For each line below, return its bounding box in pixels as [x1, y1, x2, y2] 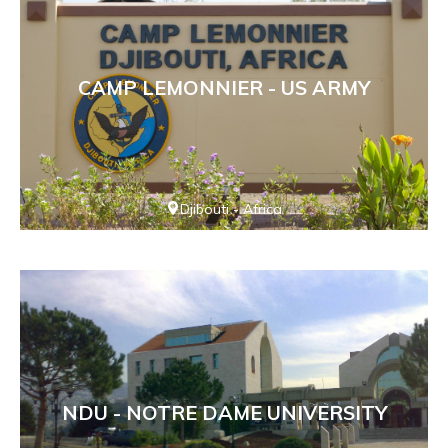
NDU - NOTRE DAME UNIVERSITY [61, 400, 387, 426]
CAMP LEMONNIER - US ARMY [78, 74, 370, 100]
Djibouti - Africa [180, 200, 282, 219]
